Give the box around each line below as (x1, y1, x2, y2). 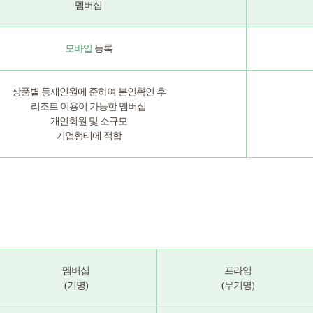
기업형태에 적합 (55, 131, 122, 141)
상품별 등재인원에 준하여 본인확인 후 (11, 87, 166, 97)
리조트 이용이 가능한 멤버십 (31, 101, 146, 112)
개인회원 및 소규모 (50, 116, 127, 126)
